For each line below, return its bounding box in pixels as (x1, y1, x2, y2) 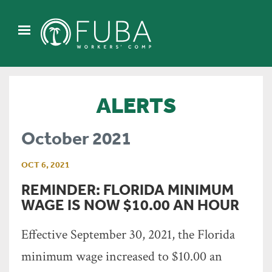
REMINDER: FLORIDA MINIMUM (21, 180, 234, 199)
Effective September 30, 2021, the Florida (21, 226, 235, 243)
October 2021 (21, 127, 131, 149)
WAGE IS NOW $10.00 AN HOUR (21, 195, 239, 214)
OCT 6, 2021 (21, 159, 70, 170)
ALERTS (96, 92, 176, 118)
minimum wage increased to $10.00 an (21, 248, 222, 265)
